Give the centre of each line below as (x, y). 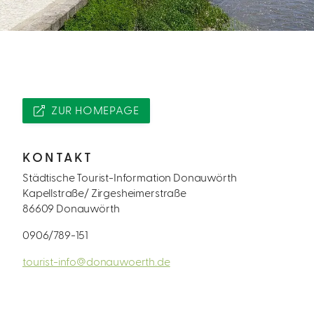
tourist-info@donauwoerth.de (96, 262)
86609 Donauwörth (71, 209)
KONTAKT (58, 158)
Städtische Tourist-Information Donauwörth (130, 178)
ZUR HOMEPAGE (95, 111)
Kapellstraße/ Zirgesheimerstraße (104, 193)
